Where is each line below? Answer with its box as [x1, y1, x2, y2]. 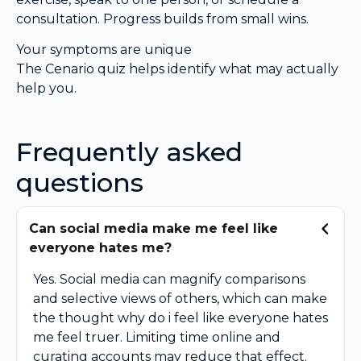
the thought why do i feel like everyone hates [33, 310, 328, 326]
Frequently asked [16, 136, 243, 168]
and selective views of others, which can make [33, 291, 327, 306]
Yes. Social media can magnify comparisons [33, 272, 305, 287]
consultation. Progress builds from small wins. [16, 10, 309, 27]
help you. [16, 81, 77, 96]
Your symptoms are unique [16, 42, 192, 57]
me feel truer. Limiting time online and [33, 330, 280, 345]
